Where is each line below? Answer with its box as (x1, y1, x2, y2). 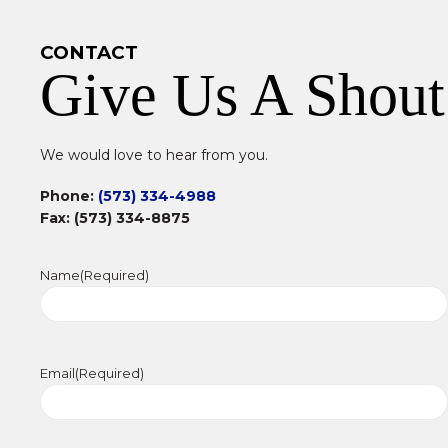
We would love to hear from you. (40, 146, 268, 165)
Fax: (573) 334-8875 (40, 208, 190, 227)
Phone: (40, 186, 98, 205)
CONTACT (40, 41, 138, 65)
